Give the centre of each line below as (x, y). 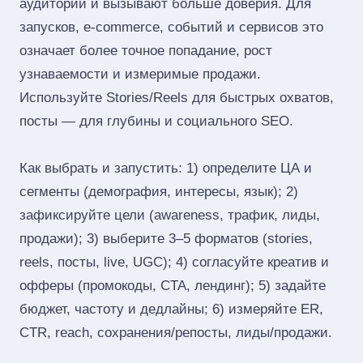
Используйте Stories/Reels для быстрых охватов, (177, 98)
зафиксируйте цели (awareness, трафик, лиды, (170, 215)
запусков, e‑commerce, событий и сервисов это (171, 27)
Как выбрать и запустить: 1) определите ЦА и (166, 168)
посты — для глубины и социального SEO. (156, 121)
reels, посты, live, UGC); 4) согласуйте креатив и (174, 262)
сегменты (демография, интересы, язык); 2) (159, 192)
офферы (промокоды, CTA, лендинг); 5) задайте (173, 286)
